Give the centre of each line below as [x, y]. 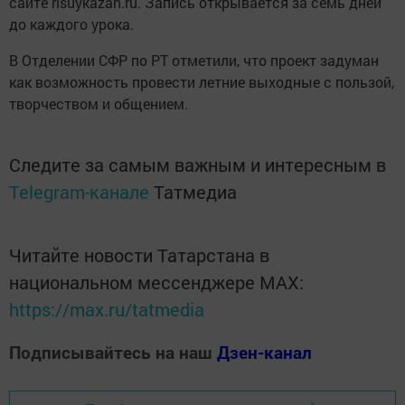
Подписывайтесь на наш [113, 352]
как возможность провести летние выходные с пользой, [202, 81]
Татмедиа [195, 191]
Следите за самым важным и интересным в [198, 164]
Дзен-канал [264, 352]
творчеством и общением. [99, 103]
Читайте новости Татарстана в [139, 254]
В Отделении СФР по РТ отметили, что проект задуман [194, 60]
